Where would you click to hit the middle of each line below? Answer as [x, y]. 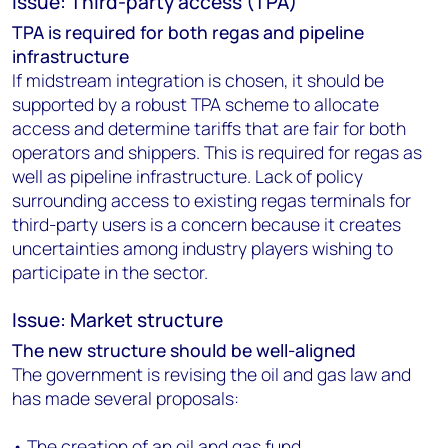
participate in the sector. [110, 272]
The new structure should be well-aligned [184, 350]
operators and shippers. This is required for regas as [217, 152]
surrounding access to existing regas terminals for [211, 200]
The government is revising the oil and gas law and [211, 374]
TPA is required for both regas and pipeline [188, 32]
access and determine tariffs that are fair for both [209, 128]
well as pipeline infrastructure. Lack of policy [187, 176]
